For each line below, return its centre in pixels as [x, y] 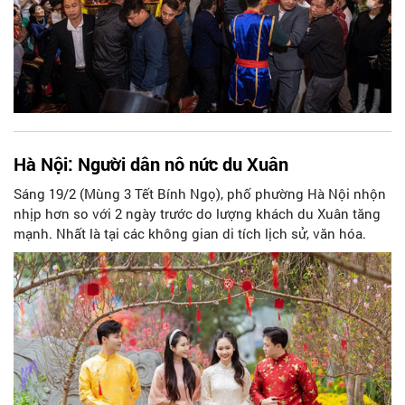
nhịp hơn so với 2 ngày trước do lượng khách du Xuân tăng [197, 213]
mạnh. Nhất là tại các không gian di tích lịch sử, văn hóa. [190, 233]
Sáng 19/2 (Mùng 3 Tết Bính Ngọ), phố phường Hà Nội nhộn [200, 193]
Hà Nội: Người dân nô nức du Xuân [151, 163]
